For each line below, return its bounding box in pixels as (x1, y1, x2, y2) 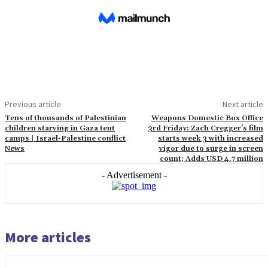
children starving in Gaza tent (5, 123, 115, 133)
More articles (5, 227, 91, 246)
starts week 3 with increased (157, 133, 263, 143)
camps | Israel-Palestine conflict (5, 133, 126, 143)
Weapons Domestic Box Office (151, 113, 263, 123)
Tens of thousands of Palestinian (5, 113, 126, 123)
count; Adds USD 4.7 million (159, 154, 263, 163)
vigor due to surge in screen (159, 144, 263, 153)
